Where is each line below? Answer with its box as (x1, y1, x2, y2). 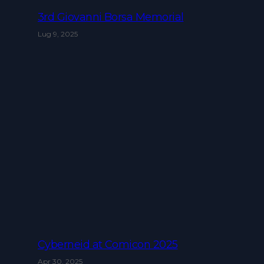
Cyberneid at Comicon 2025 (38, 237, 178, 251)
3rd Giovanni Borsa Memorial (38, 10, 184, 24)
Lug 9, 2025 (38, 29, 78, 38)
